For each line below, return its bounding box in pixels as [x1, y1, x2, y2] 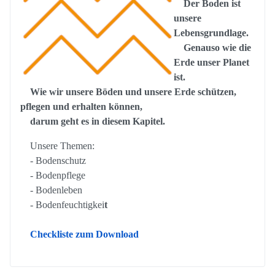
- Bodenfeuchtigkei [20, 199, 104, 211]
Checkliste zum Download [30, 229, 139, 240]
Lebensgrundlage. [174, 28, 249, 39]
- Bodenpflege [20, 170, 85, 181]
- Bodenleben [20, 185, 82, 196]
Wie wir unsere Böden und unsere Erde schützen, [20, 87, 236, 98]
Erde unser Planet [174, 57, 249, 68]
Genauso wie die [174, 42, 251, 53]
